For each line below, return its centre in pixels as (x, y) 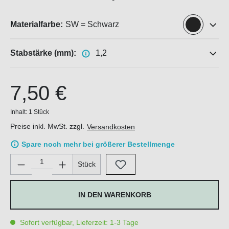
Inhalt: (19, 112)
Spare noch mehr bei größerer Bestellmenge (98, 144)
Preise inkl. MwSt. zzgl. (48, 126)
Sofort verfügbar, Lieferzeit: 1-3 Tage (78, 223)
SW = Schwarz (92, 24)
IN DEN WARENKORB (114, 195)
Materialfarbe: (37, 24)
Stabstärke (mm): (43, 53)
